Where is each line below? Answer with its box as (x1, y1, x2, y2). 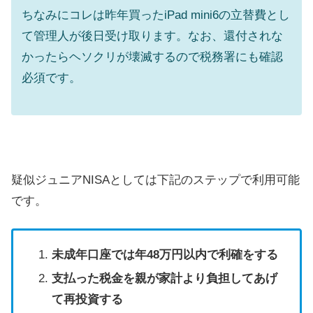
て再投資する (51, 292, 123, 306)
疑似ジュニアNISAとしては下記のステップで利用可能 (11, 173, 300, 187)
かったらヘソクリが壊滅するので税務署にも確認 (22, 50, 283, 64)
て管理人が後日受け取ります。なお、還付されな (22, 29, 283, 43)
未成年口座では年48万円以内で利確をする (51, 248, 278, 262)
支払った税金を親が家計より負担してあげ (51, 271, 277, 285)
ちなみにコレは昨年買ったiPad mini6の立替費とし (22, 8, 290, 22)
